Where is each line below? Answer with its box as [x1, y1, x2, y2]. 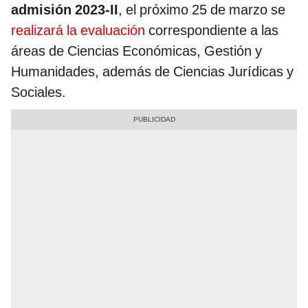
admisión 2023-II [11, 1, 118, 19]
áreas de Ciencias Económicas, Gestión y [11, 43, 262, 60]
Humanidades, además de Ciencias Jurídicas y [11, 63, 294, 80]
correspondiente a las [148, 22, 278, 39]
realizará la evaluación [11, 22, 148, 39]
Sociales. [11, 84, 66, 101]
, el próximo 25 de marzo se [118, 1, 285, 19]
